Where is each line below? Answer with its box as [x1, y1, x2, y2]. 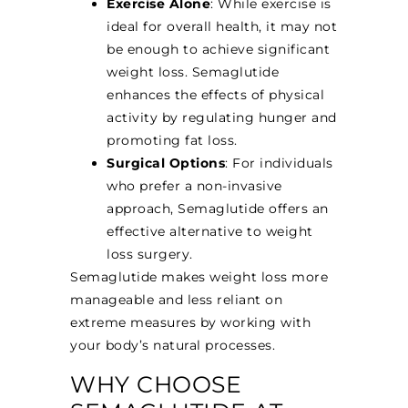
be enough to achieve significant [107, 41, 331, 58]
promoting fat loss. [107, 132, 238, 149]
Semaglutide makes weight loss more [70, 269, 329, 286]
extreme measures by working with [70, 314, 311, 331]
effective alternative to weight [107, 223, 313, 240]
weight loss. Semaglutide [107, 64, 280, 81]
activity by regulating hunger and [107, 109, 337, 127]
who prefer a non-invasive [107, 178, 282, 195]
